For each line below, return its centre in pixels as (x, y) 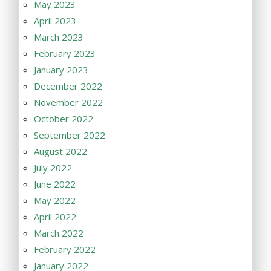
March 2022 (59, 233)
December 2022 (68, 86)
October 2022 (64, 118)
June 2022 (55, 184)
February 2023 (65, 53)
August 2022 (60, 151)
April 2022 (55, 216)
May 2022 (55, 200)
